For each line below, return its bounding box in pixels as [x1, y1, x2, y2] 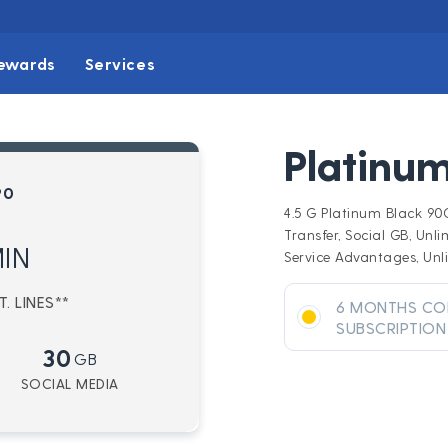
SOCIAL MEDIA [20, 375, 119, 392]
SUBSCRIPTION [336, 318, 446, 337]
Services [84, 54, 156, 73]
